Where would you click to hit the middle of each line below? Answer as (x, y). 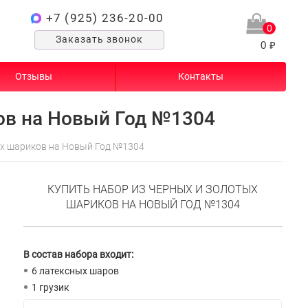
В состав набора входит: (79, 254)
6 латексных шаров (76, 271)
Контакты (201, 76)
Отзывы (34, 76)
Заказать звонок (99, 39)
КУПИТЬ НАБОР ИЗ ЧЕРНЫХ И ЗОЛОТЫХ (153, 189)
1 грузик (51, 287)
